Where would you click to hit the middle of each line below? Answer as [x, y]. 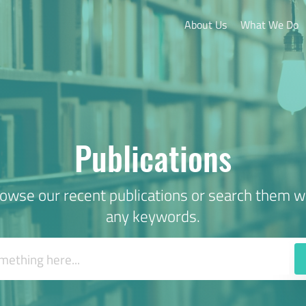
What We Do [269, 25]
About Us [205, 25]
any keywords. [153, 216]
